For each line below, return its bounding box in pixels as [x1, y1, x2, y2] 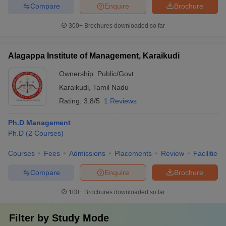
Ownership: [59, 70, 97, 78]
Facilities [193, 149, 221, 157]
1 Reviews [104, 97, 137, 105]
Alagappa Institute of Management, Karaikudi [8, 51, 180, 60]
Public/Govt [97, 70, 134, 78]
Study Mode [52, 212, 109, 223]
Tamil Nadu [93, 83, 129, 91]
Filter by [9, 212, 52, 223]
